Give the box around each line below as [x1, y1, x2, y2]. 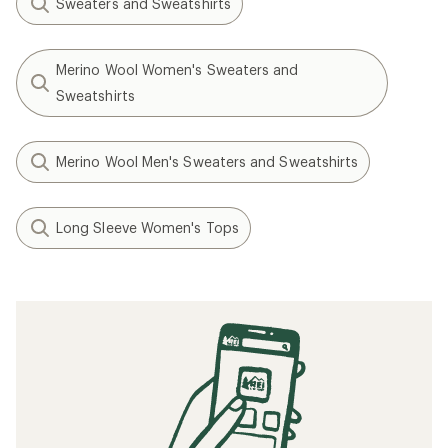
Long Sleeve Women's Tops [56, 219, 239, 236]
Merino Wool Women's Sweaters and [56, 61, 299, 78]
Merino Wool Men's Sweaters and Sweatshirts [56, 153, 359, 170]
